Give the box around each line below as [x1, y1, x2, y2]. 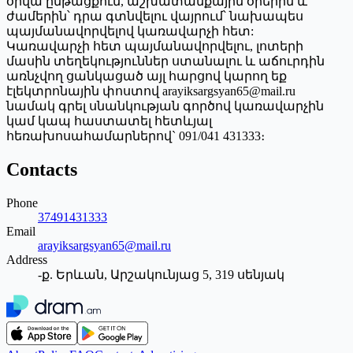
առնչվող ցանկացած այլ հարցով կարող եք [6, 69, 287, 83]
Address [6, 252, 47, 266]
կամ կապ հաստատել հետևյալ [6, 113, 212, 128]
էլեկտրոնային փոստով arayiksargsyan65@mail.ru [6, 84, 295, 98]
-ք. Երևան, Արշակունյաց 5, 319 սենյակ [38, 267, 284, 281]
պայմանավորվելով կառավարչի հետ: [6, 24, 254, 38]
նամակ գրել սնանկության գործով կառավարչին [6, 98, 324, 113]
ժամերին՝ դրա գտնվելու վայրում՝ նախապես [6, 9, 303, 23]
